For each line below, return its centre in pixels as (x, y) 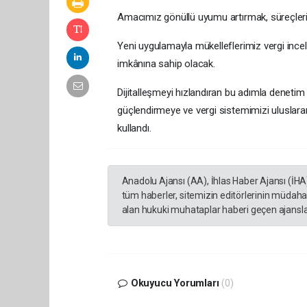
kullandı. (134, 128)
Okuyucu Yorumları (175, 283)
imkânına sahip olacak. (166, 63)
